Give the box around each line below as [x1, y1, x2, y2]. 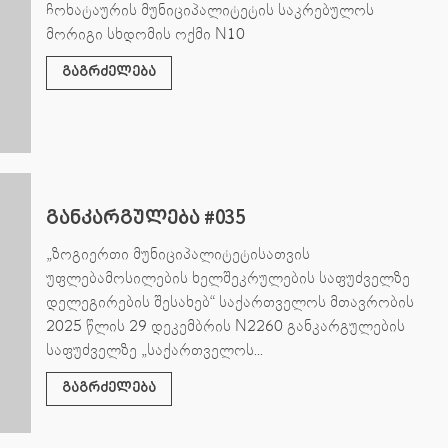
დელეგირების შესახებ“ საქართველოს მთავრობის [45, 291, 414, 312]
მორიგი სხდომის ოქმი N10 [45, 23, 245, 44]
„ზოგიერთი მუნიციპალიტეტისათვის [45, 243, 310, 264]
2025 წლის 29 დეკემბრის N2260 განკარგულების [45, 315, 405, 336]
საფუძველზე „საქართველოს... [45, 339, 263, 360]
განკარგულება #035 [45, 207, 245, 229]
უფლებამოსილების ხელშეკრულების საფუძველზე [45, 267, 410, 288]
